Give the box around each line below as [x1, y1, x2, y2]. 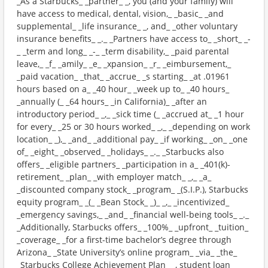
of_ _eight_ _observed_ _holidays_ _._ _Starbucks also [17, 146, 224, 157]
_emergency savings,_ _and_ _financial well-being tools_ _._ [17, 209, 249, 220]
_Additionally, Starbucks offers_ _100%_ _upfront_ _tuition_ [17, 221, 248, 233]
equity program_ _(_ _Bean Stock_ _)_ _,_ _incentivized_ [17, 196, 229, 208]
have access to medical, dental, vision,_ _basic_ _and [17, 8, 224, 19]
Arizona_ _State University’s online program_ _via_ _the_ [17, 246, 237, 258]
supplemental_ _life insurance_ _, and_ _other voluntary [17, 20, 237, 32]
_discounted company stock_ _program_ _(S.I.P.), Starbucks [17, 184, 248, 195]
